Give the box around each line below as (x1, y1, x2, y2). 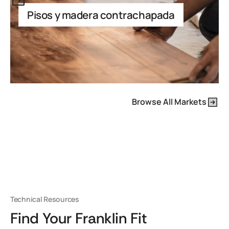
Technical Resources (10, 194, 79, 204)
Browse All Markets (132, 96, 207, 107)
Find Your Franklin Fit (10, 209, 147, 228)
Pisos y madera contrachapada (27, 8, 175, 22)
